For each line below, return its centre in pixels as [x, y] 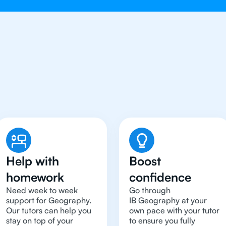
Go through [150, 190]
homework [35, 177]
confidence [160, 177]
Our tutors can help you [49, 210]
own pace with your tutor [174, 210]
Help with [33, 161]
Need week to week [42, 190]
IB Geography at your [168, 200]
